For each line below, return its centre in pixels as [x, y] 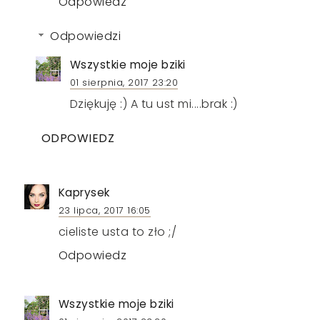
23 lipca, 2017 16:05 [104, 211]
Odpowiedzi [86, 36]
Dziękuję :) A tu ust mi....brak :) [154, 104]
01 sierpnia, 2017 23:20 [124, 83]
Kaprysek [84, 193]
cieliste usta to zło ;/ [117, 232]
